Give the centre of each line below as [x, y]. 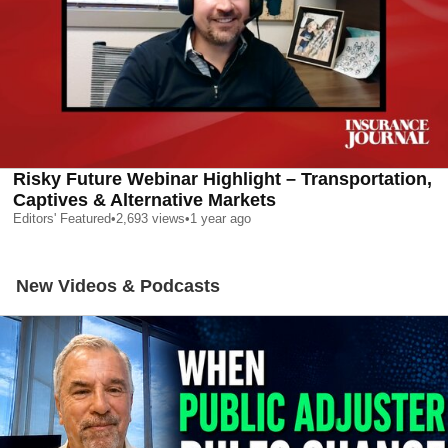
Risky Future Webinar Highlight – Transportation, [222, 178]
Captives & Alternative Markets [144, 199]
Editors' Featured [62, 218]
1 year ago [220, 218]
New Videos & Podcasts [118, 285]
